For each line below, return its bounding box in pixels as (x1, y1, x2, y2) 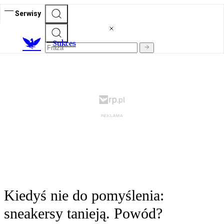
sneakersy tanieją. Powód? (4, 205, 162, 222)
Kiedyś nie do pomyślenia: (4, 187, 164, 204)
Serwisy (15, 9, 41, 17)
